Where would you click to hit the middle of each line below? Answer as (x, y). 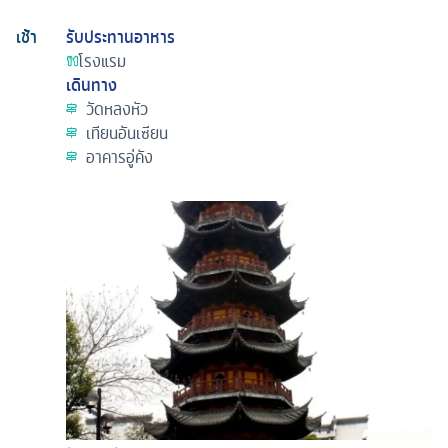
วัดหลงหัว (117, 108)
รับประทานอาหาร (120, 36)
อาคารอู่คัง (119, 156)
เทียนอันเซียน (127, 132)
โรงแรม (102, 60)
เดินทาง (91, 84)
